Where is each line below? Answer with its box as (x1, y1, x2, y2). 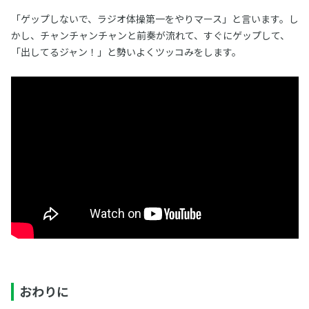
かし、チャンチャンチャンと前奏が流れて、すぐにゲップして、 (10, 28, 290, 42)
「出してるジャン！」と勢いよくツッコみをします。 (10, 45, 241, 59)
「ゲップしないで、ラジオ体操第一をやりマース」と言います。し (10, 12, 299, 26)
